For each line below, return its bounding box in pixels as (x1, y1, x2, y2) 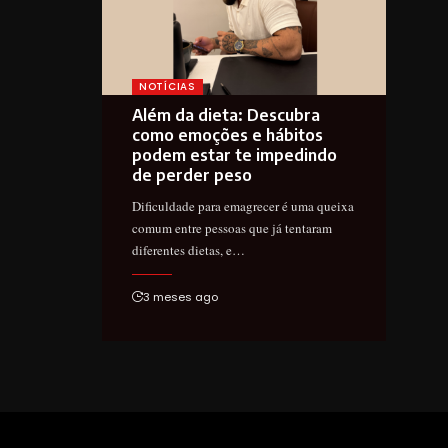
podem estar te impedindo (132, 144, 337, 165)
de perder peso (132, 164, 256, 185)
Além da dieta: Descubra (132, 104, 320, 125)
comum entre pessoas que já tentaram (132, 218, 332, 237)
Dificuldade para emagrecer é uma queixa (132, 196, 354, 215)
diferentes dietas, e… (132, 240, 245, 259)
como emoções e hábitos (132, 124, 323, 145)
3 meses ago (143, 288, 218, 305)
